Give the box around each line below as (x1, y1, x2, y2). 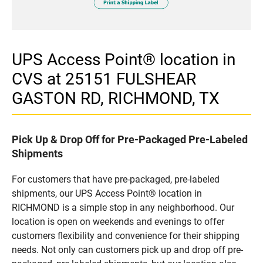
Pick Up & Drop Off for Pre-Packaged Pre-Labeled (12, 133, 248, 146)
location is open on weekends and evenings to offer (12, 215, 224, 227)
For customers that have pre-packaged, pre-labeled (12, 173, 220, 185)
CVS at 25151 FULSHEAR (12, 69, 196, 89)
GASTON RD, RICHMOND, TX (12, 88, 220, 108)
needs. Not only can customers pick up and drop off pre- (12, 244, 243, 255)
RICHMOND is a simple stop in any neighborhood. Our (12, 201, 234, 213)
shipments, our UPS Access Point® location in (12, 187, 202, 199)
